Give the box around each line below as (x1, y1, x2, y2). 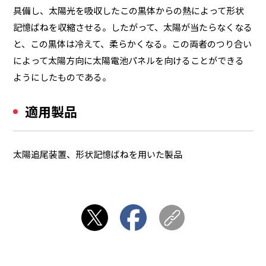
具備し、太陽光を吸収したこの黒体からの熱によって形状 (13, 4, 245, 17)
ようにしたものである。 (13, 70, 112, 83)
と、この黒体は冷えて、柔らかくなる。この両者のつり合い (13, 37, 252, 50)
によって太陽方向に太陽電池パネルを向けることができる (13, 53, 245, 66)
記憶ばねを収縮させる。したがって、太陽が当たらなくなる (13, 20, 253, 33)
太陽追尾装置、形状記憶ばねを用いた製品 (13, 147, 183, 160)
